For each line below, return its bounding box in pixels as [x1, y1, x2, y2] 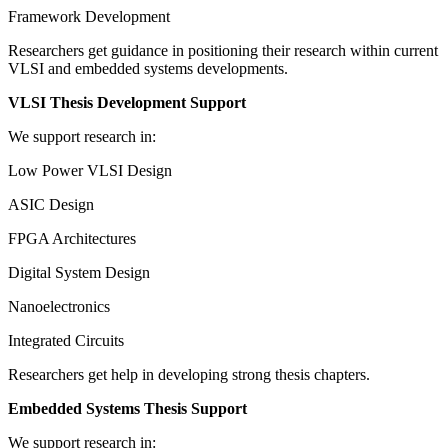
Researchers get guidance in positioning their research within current [8, 42, 438, 60]
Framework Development [8, 8, 170, 26]
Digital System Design [8, 264, 150, 282]
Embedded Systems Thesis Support [8, 400, 247, 418]
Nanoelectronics [8, 298, 110, 316]
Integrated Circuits [8, 332, 124, 350]
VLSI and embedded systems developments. [8, 60, 288, 78]
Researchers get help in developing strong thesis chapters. [8, 366, 370, 384]
